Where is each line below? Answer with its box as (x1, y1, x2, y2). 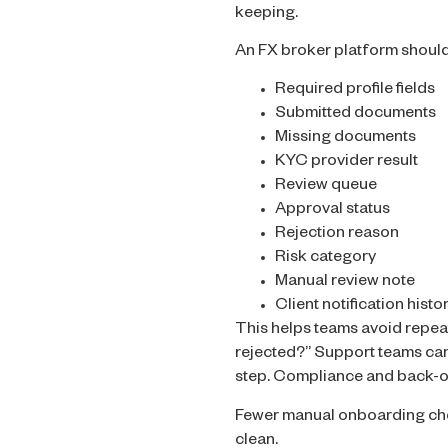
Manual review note (275, 274, 415, 293)
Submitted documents (275, 106, 436, 125)
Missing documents (275, 130, 416, 149)
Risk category (275, 250, 376, 269)
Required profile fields (275, 82, 435, 101)
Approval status (275, 202, 390, 221)
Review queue (275, 178, 377, 197)
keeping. (235, 5, 298, 24)
